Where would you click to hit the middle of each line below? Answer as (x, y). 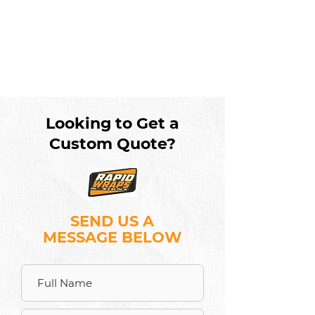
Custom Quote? (112, 144)
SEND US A (112, 221)
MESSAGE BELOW (112, 237)
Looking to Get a (112, 123)
